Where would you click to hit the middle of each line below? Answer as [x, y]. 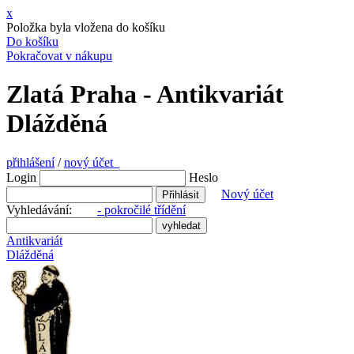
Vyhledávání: [52, 209]
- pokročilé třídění [141, 209]
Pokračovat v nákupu [59, 56]
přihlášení [30, 162]
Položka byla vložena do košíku [86, 27]
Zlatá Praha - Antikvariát [145, 94]
